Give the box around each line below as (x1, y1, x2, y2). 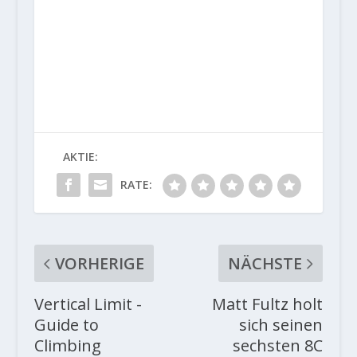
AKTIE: (63, 149, 99, 165)
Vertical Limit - (33, 293, 142, 316)
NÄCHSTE (228, 253, 303, 275)
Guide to (33, 314, 99, 336)
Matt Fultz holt (212, 293, 324, 316)
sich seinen (239, 314, 324, 336)
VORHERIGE (54, 253, 144, 275)
